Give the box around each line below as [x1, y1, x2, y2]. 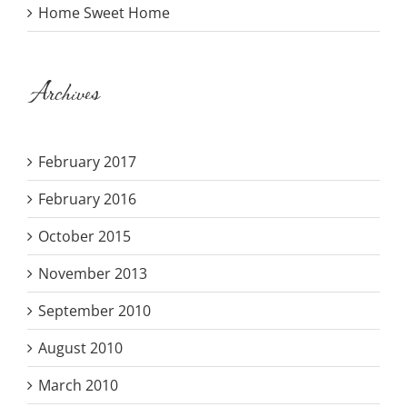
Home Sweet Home [38, 3, 170, 24]
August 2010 [38, 338, 123, 359]
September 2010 [38, 301, 151, 322]
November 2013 [38, 263, 147, 284]
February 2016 [38, 189, 136, 210]
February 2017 [38, 152, 136, 173]
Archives [27, 75, 99, 113]
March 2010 [38, 375, 118, 396]
